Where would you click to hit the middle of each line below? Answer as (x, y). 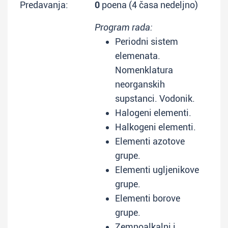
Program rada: (124, 27)
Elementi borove (148, 198)
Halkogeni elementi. (155, 127)
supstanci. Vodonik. (155, 98)
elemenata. (138, 56)
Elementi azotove (150, 141)
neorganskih (140, 84)
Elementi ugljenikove (157, 170)
